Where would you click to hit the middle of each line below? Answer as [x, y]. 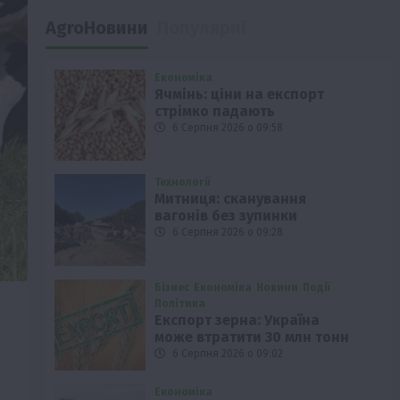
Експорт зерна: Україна [237, 320]
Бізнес [172, 287]
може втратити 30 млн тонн [252, 337]
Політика [180, 303]
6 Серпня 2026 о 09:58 [227, 127]
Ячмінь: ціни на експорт [240, 94]
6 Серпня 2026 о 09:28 [227, 233]
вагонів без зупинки [226, 216]
